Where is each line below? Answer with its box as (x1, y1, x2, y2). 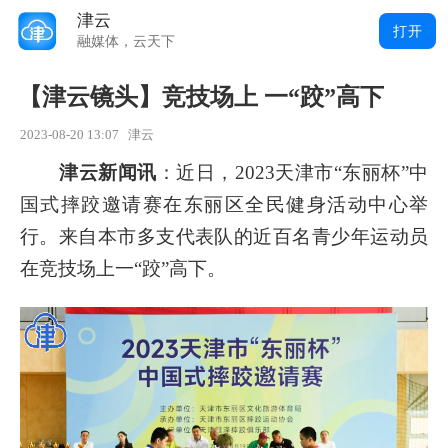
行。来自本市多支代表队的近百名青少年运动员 (20, 225, 428, 247)
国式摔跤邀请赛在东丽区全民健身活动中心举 (20, 193, 428, 215)
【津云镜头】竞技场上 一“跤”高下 (18, 84, 384, 111)
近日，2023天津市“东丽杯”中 (176, 161, 428, 183)
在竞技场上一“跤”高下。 (20, 257, 226, 279)
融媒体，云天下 (77, 33, 175, 49)
